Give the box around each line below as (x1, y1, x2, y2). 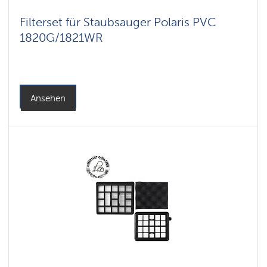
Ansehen (30, 93, 66, 104)
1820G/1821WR (20, 30, 103, 45)
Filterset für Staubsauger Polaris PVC (20, 15, 216, 29)
